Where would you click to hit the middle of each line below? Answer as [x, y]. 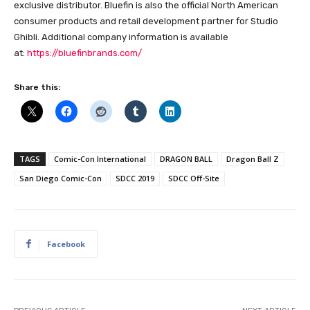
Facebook [66, 244]
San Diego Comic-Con [61, 178]
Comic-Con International [100, 158]
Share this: [37, 87]
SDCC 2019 [135, 178]
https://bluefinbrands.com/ [84, 53]
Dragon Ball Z [253, 158]
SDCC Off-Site [194, 178]
